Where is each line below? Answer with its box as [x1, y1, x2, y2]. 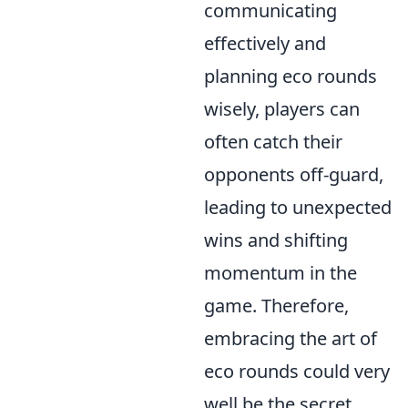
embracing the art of [204, 326, 377, 352]
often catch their [204, 129, 342, 155]
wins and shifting [204, 228, 348, 253]
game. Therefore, [204, 293, 349, 319]
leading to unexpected [204, 195, 392, 220]
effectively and [204, 31, 326, 56]
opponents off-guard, [204, 162, 383, 188]
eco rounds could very [204, 359, 390, 384]
